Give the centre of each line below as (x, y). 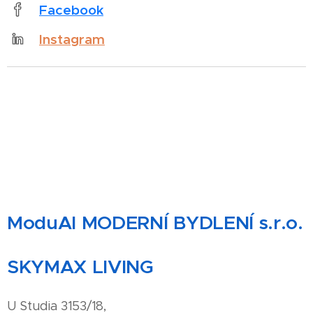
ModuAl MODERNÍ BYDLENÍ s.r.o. (155, 223)
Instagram (72, 39)
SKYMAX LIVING (80, 267)
